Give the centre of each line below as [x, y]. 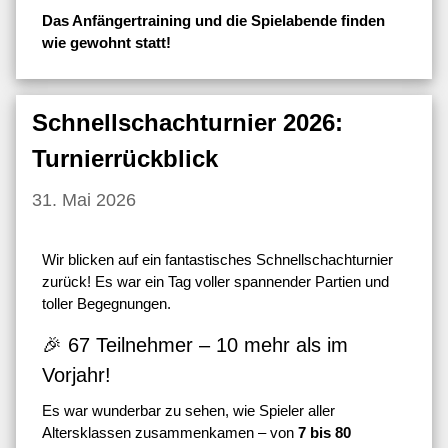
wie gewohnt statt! [106, 42]
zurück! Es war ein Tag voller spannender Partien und [215, 282]
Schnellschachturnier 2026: [187, 122]
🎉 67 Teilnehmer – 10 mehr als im [195, 345]
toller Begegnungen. [106, 304]
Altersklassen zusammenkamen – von [170, 433]
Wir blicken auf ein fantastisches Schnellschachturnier [217, 260]
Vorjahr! [76, 375]
